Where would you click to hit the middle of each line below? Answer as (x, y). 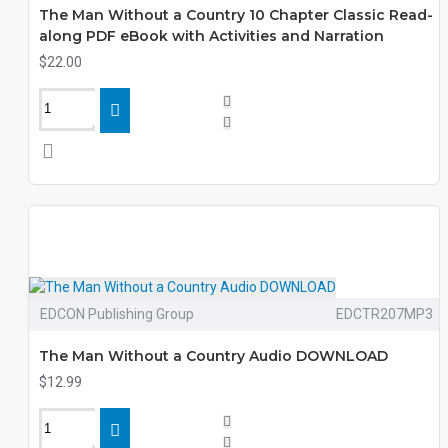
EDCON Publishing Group (117, 314)
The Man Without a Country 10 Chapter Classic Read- (236, 15)
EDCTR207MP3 (384, 314)
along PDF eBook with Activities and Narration (211, 36)
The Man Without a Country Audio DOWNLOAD (213, 356)
